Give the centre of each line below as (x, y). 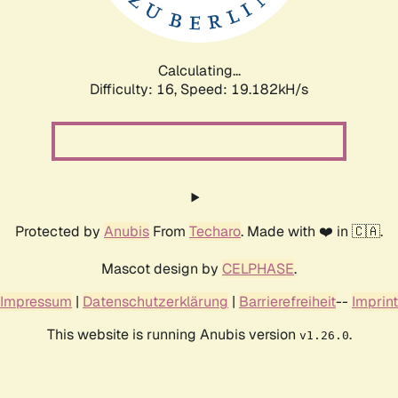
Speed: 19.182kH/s (244, 89)
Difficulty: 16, (135, 89)
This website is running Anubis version (173, 334)
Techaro (215, 231)
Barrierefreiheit (287, 301)
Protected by (60, 231)
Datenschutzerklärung (155, 301)
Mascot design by (162, 268)
